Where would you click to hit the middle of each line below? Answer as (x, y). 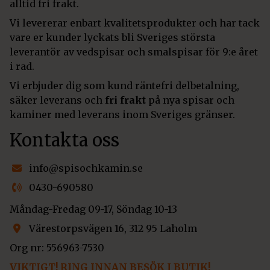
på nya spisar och (190, 100)
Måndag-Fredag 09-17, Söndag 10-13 (93, 209)
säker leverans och (56, 100)
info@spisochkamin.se (86, 168)
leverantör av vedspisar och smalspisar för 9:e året (134, 52)
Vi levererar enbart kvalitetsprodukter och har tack (135, 23)
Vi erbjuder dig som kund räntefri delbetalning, (124, 85)
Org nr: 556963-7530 (57, 248)
